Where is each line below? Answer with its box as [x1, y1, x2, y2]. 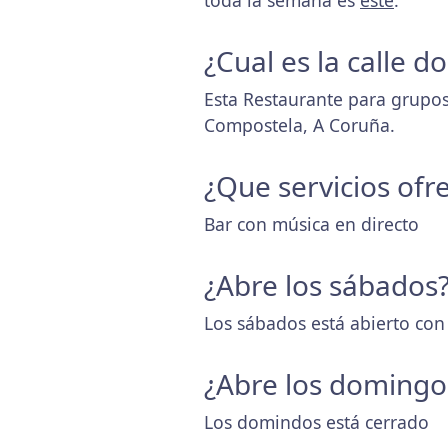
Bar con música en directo [204, 212, 419, 236]
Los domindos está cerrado [204, 410, 429, 434]
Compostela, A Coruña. [204, 113, 395, 137]
